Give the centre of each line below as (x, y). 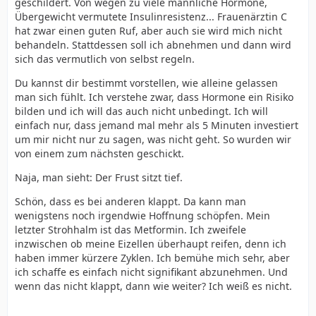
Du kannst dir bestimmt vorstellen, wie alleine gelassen (146, 83)
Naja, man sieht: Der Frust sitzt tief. (99, 177)
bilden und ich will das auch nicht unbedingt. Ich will (141, 111)
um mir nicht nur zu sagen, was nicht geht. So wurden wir (153, 139)
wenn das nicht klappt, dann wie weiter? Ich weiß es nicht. (153, 286)
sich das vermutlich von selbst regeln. (105, 59)
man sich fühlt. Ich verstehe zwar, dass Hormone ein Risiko (154, 97)
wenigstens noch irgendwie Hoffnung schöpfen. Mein (142, 215)
